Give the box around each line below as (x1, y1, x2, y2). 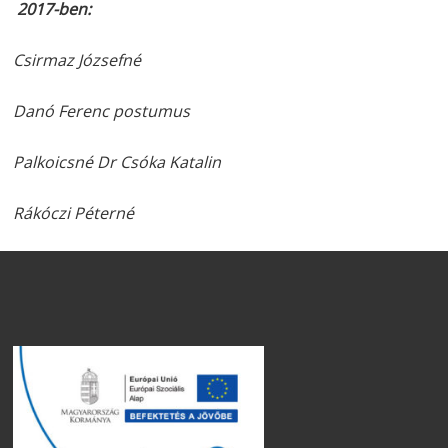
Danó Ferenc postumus (13, 100, 191, 122)
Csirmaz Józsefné (13, 49, 142, 71)
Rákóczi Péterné (13, 202, 135, 224)
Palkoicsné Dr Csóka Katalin (13, 151, 222, 173)
